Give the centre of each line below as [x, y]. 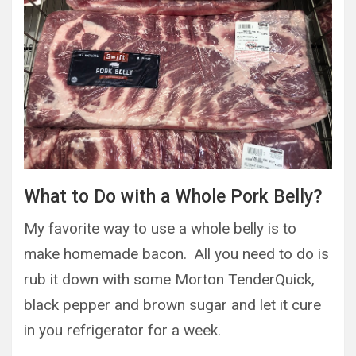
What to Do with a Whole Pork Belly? [173, 196]
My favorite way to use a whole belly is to [160, 228]
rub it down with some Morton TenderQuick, [169, 279]
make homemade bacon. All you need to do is [176, 253]
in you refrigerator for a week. [122, 330]
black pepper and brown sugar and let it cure [172, 304]
